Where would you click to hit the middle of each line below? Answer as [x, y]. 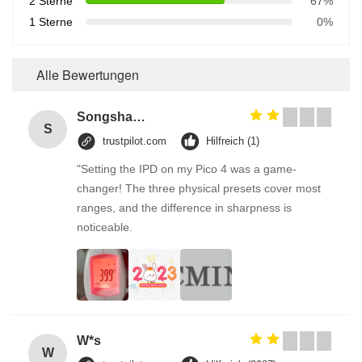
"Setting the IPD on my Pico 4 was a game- [187, 169]
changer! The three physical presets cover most [199, 188]
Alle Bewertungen [88, 75]
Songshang [139, 117]
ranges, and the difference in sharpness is [184, 208]
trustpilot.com [135, 141]
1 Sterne [51, 22]
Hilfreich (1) [233, 141]
